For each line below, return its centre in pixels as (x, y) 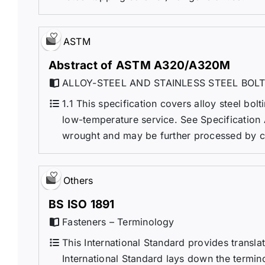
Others (78, 180)
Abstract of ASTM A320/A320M (139, 65)
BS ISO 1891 (81, 204)
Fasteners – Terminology (118, 222)
